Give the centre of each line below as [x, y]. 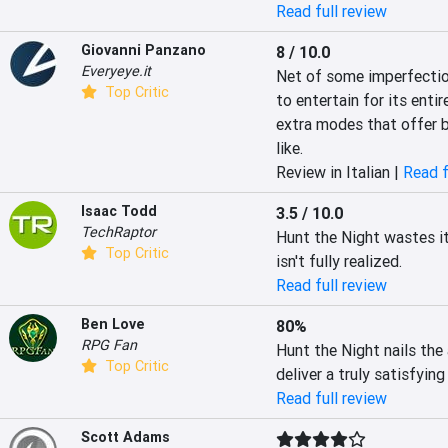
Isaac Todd [119, 211]
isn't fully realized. [338, 261]
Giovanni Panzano [143, 50]
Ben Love [113, 324]
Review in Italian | [339, 172]
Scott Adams [125, 437]
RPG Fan [109, 345]
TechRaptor [118, 232]
